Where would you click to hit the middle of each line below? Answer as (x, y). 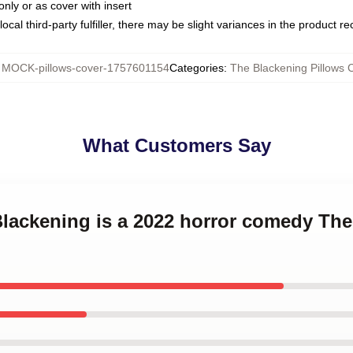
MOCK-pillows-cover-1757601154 (85, 68)
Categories (197, 68)
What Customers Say (176, 145)
